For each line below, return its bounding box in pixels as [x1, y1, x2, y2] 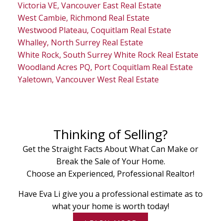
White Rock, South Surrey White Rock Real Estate [17, 49, 198, 61]
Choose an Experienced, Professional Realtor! [27, 168, 194, 180]
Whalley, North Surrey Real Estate [17, 37, 143, 48]
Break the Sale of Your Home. [56, 156, 165, 167]
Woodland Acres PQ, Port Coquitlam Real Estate [17, 62, 193, 73]
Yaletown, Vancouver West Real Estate [17, 74, 159, 85]
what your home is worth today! [52, 201, 169, 212]
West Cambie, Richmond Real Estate [17, 12, 149, 24]
